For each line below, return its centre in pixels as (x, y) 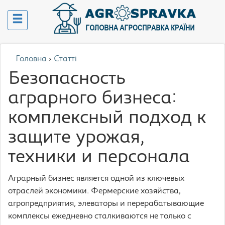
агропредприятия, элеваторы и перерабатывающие (106, 204)
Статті (65, 59)
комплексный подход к (107, 119)
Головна (31, 59)
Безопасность (67, 79)
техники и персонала (99, 158)
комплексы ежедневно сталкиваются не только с (100, 216)
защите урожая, (76, 138)
